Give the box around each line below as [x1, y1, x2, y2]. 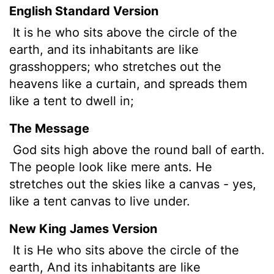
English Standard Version [9, 3, 158, 18]
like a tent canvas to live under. [9, 193, 190, 209]
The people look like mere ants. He [9, 159, 212, 174]
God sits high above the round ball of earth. [9, 142, 265, 157]
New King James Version [9, 221, 157, 236]
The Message [9, 120, 89, 136]
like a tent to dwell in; [9, 93, 134, 108]
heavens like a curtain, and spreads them [9, 76, 247, 91]
